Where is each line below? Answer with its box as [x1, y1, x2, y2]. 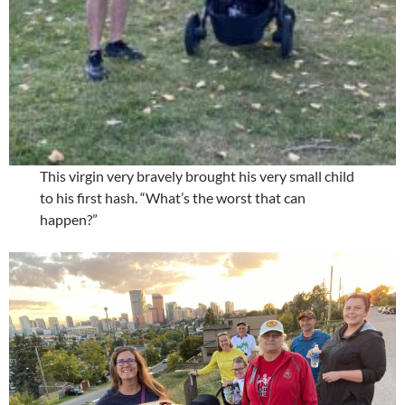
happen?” [40, 210, 99, 228]
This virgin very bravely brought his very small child [40, 166, 355, 184]
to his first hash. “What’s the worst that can [40, 188, 306, 206]
